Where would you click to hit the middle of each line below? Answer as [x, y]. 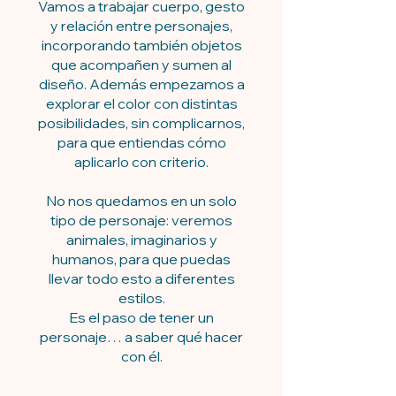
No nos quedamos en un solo [141, 200]
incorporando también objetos [141, 45]
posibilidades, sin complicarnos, [141, 122]
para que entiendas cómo [141, 142]
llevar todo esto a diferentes [141, 278]
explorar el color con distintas [141, 103]
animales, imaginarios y [141, 239]
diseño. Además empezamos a [141, 84]
